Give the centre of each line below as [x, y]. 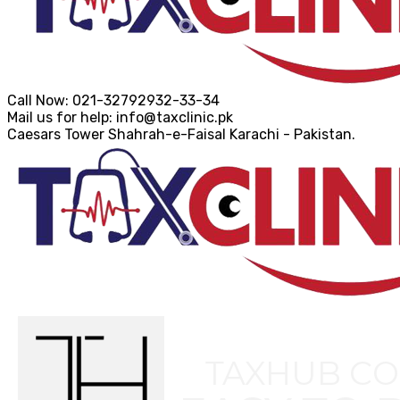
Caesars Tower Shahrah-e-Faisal [117, 134]
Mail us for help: [60, 117]
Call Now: [38, 100]
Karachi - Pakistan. [292, 134]
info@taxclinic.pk [175, 117]
